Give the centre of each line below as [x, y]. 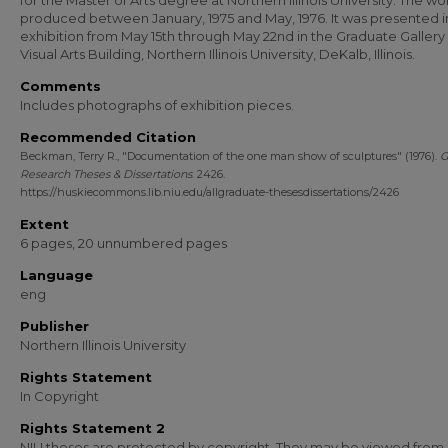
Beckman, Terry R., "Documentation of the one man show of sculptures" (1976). [230, 156]
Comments [60, 86]
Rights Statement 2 [92, 428]
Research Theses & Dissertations [106, 174]
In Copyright [59, 396]
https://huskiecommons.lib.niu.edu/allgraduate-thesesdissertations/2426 [209, 192]
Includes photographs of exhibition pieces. [157, 105]
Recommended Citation [108, 137]
